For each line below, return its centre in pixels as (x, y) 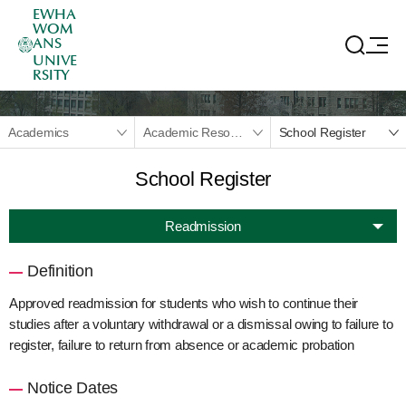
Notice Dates (73, 387)
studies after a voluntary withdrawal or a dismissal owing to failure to (201, 324)
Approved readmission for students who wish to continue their (184, 303)
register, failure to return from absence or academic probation (182, 344)
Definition (60, 271)
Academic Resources (237, 132)
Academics (39, 132)
